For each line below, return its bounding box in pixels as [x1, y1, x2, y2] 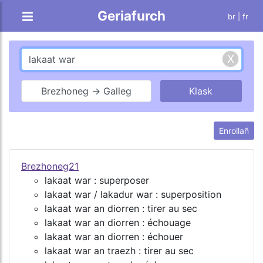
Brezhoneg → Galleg [41, 85, 131, 97]
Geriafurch [97, 8, 166, 23]
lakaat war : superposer [45, 174, 149, 186]
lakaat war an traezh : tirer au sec [45, 244, 194, 257]
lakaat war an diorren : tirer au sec [45, 202, 197, 214]
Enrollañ [219, 125, 249, 136]
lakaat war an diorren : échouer [45, 230, 183, 242]
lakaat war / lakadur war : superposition [45, 188, 221, 200]
